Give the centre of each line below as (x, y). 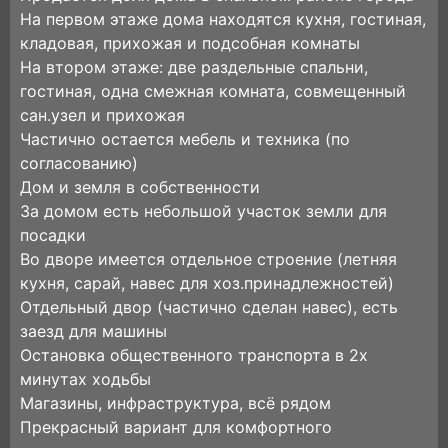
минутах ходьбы (85, 379)
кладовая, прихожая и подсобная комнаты (190, 43)
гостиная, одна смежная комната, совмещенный (213, 91)
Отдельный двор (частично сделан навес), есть (209, 307)
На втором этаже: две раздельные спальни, (194, 67)
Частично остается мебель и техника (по (185, 139)
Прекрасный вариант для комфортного (176, 427)
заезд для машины (93, 331)
